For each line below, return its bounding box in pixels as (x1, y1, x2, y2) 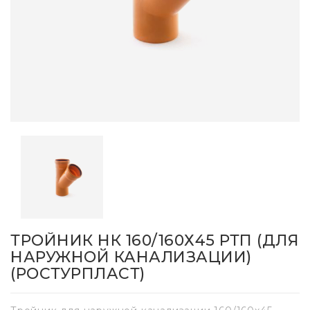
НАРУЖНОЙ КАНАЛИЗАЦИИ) (10, 247, 252, 266)
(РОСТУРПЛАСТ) (10, 264, 145, 283)
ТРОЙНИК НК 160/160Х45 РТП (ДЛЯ (10, 230, 299, 250)
